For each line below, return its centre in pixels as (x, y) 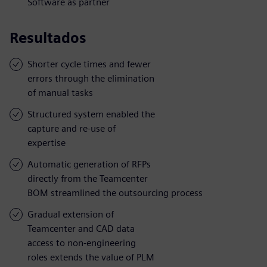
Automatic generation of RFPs (89, 164)
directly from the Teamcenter (88, 178)
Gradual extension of (71, 214)
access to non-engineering (82, 243)
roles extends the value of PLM (91, 257)
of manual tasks (60, 92)
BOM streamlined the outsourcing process (115, 193)
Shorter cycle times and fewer (89, 64)
